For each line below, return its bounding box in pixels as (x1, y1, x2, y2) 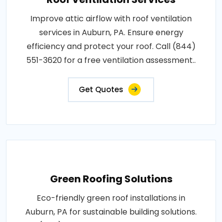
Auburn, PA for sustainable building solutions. (25, 206, 197, 218)
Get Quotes (79, 84, 123, 95)
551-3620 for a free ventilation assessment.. (26, 55, 196, 66)
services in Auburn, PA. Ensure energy (39, 27, 183, 38)
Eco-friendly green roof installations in (37, 192, 185, 204)
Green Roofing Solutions (50, 172, 172, 186)
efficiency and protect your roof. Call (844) (26, 41, 196, 52)
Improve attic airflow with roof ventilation (30, 13, 192, 24)
